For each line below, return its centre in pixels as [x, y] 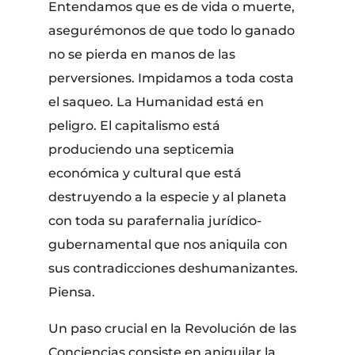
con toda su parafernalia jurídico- [155, 220]
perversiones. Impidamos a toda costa [172, 78]
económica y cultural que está [145, 173]
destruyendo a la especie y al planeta [168, 197]
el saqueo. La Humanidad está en [157, 101]
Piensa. [72, 292]
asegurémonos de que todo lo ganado [172, 30]
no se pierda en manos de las [142, 54]
